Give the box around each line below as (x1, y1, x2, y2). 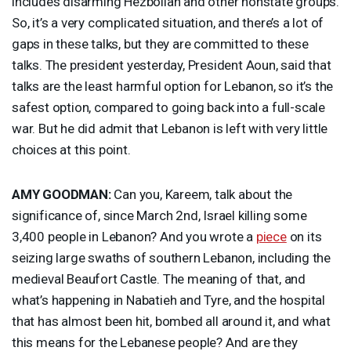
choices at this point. (12, 141, 131, 157)
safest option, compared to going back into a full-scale (12, 99, 325, 115)
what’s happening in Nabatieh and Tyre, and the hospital (12, 291, 325, 308)
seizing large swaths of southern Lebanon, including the (12, 249, 331, 266)
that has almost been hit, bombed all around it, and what (12, 313, 331, 329)
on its (286, 228, 322, 244)
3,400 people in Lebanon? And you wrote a (12, 228, 256, 244)
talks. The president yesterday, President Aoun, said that (12, 56, 331, 73)
